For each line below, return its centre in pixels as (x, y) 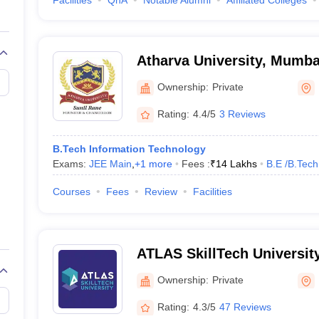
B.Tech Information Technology (129, 149)
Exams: (70, 164)
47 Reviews (245, 307)
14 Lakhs (236, 164)
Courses (71, 192)
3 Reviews (242, 114)
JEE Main (110, 164)
